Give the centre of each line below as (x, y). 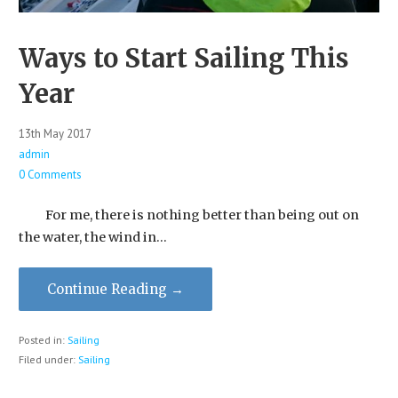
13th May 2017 (55, 133)
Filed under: (48, 359)
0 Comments (50, 174)
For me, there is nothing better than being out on (188, 215)
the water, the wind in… (92, 237)
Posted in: (43, 339)
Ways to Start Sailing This (183, 59)
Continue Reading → (115, 290)
